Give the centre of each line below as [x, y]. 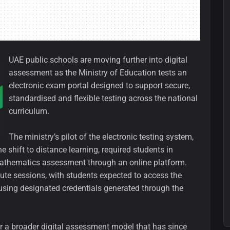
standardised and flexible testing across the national [103, 99]
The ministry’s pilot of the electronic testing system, [101, 137]
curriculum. [29, 111]
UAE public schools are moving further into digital [98, 60]
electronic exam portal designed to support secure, [99, 86]
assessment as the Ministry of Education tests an [98, 73]
